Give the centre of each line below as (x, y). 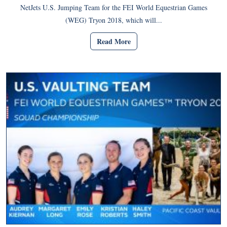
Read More (113, 42)
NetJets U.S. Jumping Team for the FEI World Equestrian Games (113, 7)
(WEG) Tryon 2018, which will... (113, 20)
